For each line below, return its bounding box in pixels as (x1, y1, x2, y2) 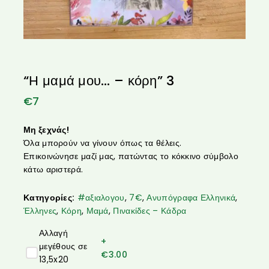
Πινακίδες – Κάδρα (113, 204, 187, 217)
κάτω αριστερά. (23, 163, 83, 175)
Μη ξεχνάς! (23, 123, 69, 136)
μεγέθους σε (39, 240, 88, 252)
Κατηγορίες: (23, 191, 75, 204)
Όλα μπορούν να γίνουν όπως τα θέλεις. (23, 136, 182, 149)
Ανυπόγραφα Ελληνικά (147, 191, 236, 204)
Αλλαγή (39, 226, 68, 239)
